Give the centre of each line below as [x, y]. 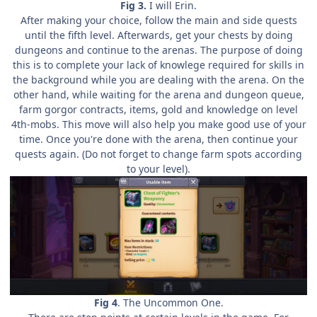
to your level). [158, 169]
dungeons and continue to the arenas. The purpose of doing [158, 50]
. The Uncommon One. [170, 302]
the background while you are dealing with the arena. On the [158, 80]
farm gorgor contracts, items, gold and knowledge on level [158, 110]
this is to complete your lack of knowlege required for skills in [158, 65]
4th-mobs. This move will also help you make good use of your [158, 125]
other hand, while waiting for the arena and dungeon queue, [158, 95]
